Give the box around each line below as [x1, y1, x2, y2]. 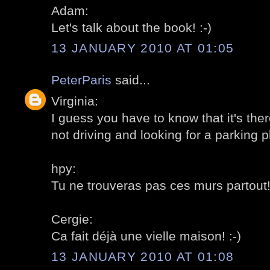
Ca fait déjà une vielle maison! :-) [51, 228, 241, 243]
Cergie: [51, 212, 93, 226]
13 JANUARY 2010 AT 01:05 [51, 41, 234, 55]
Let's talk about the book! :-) [51, 20, 212, 34]
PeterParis [51, 73, 111, 87]
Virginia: [51, 93, 98, 108]
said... [111, 73, 150, 87]
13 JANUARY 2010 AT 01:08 [51, 250, 234, 264]
